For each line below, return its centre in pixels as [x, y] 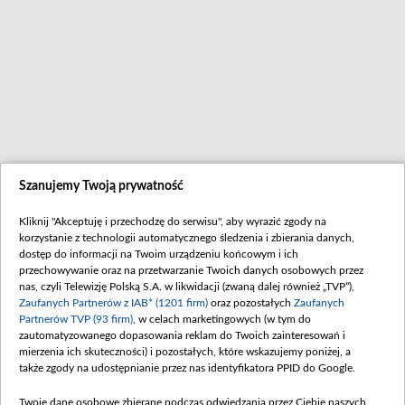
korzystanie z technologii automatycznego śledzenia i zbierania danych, [187, 238]
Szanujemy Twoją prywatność [101, 186]
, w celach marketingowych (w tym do [222, 319]
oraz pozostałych [251, 303]
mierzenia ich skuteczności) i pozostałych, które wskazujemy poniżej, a [185, 352]
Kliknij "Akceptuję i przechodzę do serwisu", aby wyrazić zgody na [173, 221]
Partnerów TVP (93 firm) [76, 319]
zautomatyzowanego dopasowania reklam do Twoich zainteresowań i [182, 335]
